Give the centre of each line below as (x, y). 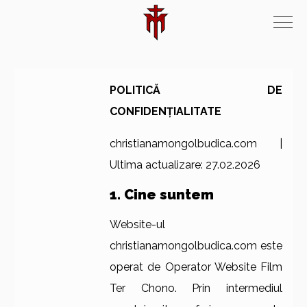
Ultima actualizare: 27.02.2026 (185, 165)
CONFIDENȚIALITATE (165, 111)
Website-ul (137, 224)
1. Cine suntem (162, 195)
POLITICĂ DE (196, 90)
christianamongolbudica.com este (196, 246)
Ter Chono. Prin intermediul (196, 288)
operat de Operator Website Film (196, 267)
